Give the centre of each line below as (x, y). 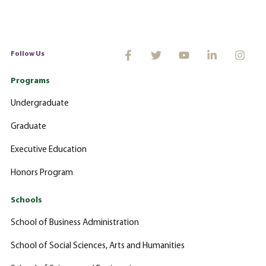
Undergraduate (40, 103)
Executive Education (49, 150)
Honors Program (42, 173)
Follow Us (28, 54)
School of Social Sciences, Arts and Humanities (98, 246)
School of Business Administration (75, 223)
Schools (26, 200)
